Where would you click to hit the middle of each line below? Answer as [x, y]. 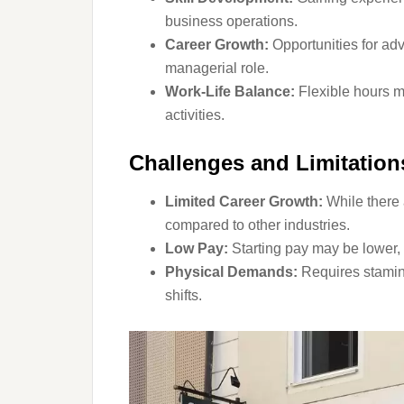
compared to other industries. [257, 225]
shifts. [184, 295]
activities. [195, 115]
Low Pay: [197, 248]
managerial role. [217, 68]
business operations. [231, 21]
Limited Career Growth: [244, 202]
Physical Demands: [231, 272]
